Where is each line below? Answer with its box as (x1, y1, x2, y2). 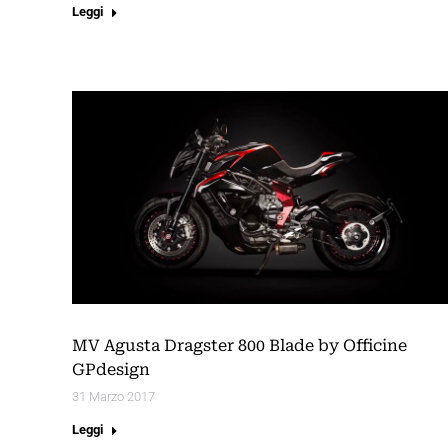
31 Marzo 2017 (72, 389, 155, 405)
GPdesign (72, 360, 150, 380)
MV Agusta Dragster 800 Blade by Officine (72, 336, 407, 356)
